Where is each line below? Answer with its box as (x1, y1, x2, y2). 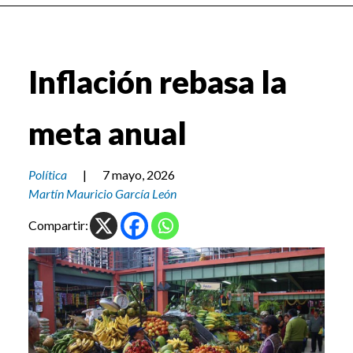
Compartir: (28, 217, 88, 233)
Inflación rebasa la (28, 63, 287, 102)
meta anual (28, 114, 187, 153)
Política (28, 167, 67, 183)
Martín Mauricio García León (28, 186, 176, 202)
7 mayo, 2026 (102, 167, 175, 183)
